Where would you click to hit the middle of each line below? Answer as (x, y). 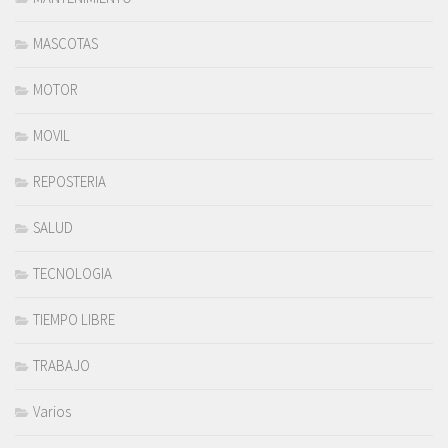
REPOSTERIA (69, 182)
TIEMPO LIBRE (74, 320)
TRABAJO (61, 366)
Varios (52, 412)
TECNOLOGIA (72, 274)
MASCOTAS (65, 44)
